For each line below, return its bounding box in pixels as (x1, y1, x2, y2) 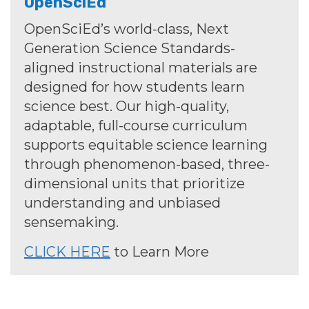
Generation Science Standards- (24, 40, 235, 57)
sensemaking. (24, 214, 119, 231)
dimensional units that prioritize (24, 175, 245, 192)
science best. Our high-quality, (24, 98, 229, 115)
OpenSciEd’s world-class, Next (24, 21, 229, 38)
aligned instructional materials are (24, 59, 257, 77)
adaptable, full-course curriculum (24, 117, 248, 134)
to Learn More (110, 243, 209, 261)
